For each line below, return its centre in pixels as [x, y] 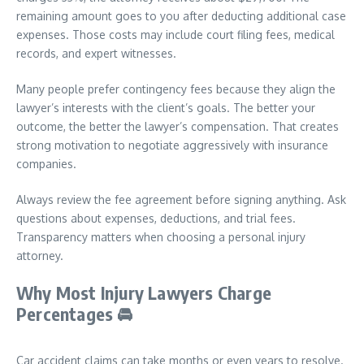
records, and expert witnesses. [96, 53]
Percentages [67, 314]
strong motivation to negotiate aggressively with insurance [172, 145]
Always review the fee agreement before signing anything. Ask [181, 199]
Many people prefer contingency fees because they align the [176, 89]
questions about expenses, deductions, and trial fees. [156, 218]
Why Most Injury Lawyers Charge [144, 292]
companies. [46, 164]
